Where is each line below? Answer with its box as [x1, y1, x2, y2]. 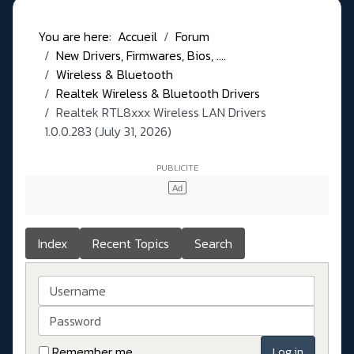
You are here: [38, 27, 118, 47]
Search [194, 234, 232, 254]
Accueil [118, 27, 157, 47]
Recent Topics [92, 234, 169, 254]
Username [38, 275, 94, 295]
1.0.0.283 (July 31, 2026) [44, 122, 171, 141]
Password [38, 305, 89, 325]
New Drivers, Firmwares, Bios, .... [56, 46, 226, 66]
